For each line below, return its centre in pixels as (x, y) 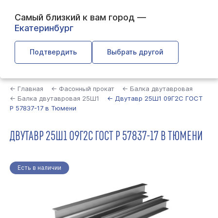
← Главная (27, 89)
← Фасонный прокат (83, 89)
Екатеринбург (44, 28)
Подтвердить (53, 52)
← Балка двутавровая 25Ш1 (54, 98)
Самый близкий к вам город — (80, 17)
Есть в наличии (39, 168)
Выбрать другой (135, 52)
